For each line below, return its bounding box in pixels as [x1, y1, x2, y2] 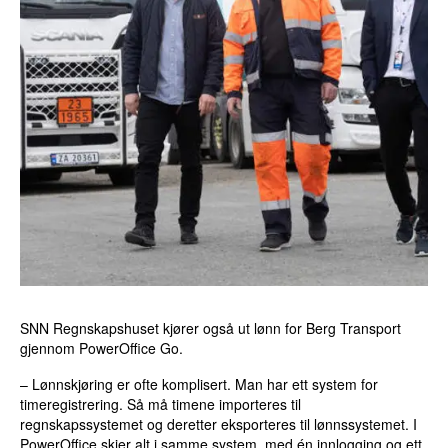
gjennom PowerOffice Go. [20, 338, 184, 359]
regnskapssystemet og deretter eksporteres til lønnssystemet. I [20, 414, 418, 435]
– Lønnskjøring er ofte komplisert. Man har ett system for [20, 374, 379, 395]
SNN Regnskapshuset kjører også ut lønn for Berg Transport [20, 318, 402, 339]
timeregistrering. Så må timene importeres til [20, 394, 302, 415]
